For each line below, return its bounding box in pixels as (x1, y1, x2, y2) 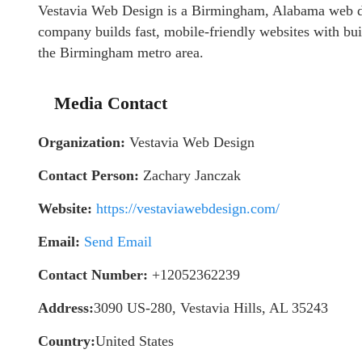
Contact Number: (38, 267, 148, 283)
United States (95, 333, 174, 349)
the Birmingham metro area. (38, 44, 204, 61)
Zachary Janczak (139, 167, 241, 183)
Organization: (38, 134, 125, 150)
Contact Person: (38, 167, 139, 183)
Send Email (84, 234, 152, 250)
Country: (38, 333, 95, 349)
